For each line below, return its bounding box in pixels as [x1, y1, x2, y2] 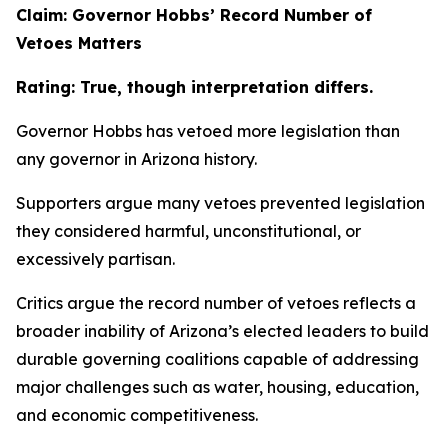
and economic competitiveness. [16, 405, 258, 425]
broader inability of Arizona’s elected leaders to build [16, 321, 429, 341]
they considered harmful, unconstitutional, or [16, 221, 361, 241]
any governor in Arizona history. [16, 149, 257, 169]
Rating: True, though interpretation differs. [16, 77, 373, 97]
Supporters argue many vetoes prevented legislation [16, 193, 425, 213]
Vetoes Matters [16, 33, 142, 53]
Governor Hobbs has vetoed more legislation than [16, 121, 400, 141]
